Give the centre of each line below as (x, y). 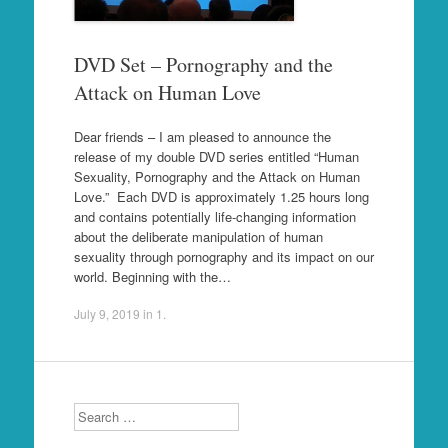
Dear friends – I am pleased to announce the (202, 136)
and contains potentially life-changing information (214, 216)
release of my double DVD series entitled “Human (216, 156)
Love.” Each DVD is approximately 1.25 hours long (221, 196)
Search (93, 411)
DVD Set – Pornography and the (203, 64)
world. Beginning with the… (152, 276)
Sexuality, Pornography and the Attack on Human (216, 176)
